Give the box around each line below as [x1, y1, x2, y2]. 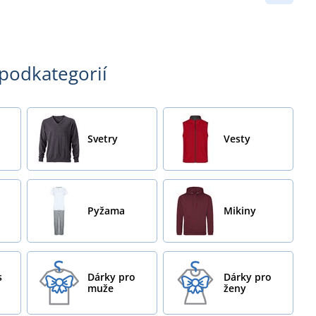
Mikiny [224, 203, 257, 217]
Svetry [87, 131, 119, 145]
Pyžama [87, 203, 126, 217]
